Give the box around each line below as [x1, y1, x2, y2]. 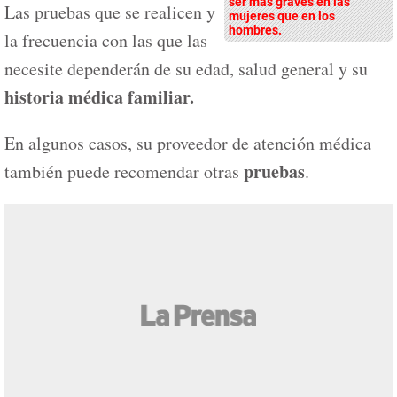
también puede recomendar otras [4, 160, 244, 183]
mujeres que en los [229, 9, 335, 23]
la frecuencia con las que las [4, 28, 207, 52]
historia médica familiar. [4, 84, 194, 110]
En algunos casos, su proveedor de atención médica [4, 131, 371, 155]
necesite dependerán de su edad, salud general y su [4, 57, 368, 81]
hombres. [229, 23, 282, 37]
